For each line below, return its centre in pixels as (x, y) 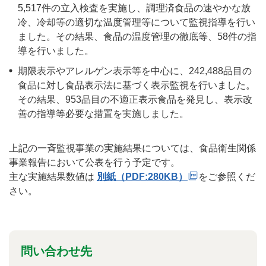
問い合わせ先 (56, 251)
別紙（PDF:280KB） (142, 177)
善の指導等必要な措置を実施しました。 (103, 114)
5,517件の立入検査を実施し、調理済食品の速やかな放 (134, 8)
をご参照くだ (227, 177)
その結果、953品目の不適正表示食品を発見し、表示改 (135, 99)
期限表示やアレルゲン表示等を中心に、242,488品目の (135, 71)
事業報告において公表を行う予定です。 (94, 162)
